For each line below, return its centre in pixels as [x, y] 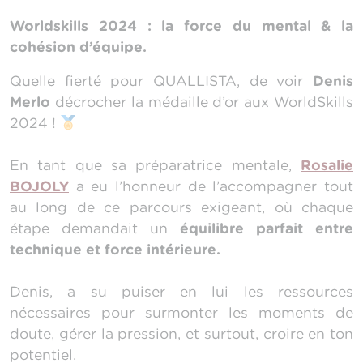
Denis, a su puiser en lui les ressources [181, 292]
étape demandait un [95, 228]
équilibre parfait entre [267, 228]
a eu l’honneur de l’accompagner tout [211, 186]
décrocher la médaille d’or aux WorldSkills [202, 102]
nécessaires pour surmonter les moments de [181, 313]
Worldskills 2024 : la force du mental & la [181, 26]
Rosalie [327, 165]
